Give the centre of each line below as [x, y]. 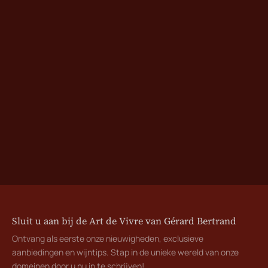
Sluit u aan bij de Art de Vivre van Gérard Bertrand [124, 220]
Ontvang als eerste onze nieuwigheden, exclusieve [108, 238]
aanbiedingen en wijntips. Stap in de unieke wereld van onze [125, 252]
